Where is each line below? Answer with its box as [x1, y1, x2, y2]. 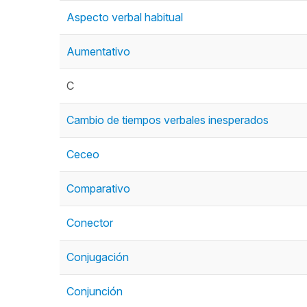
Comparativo [66, 182, 130, 195]
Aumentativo [66, 45, 130, 58]
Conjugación [66, 250, 129, 264]
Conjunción [66, 284, 123, 298]
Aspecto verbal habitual [66, 10, 183, 24]
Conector [66, 216, 113, 230]
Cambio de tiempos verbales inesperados [66, 113, 269, 127]
